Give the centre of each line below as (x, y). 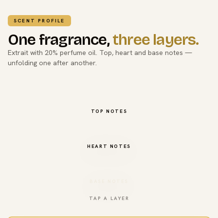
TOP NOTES (109, 111)
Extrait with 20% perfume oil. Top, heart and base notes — (100, 52)
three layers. (156, 39)
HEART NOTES (109, 146)
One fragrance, (60, 39)
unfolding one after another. (52, 63)
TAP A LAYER (109, 198)
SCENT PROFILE (39, 20)
